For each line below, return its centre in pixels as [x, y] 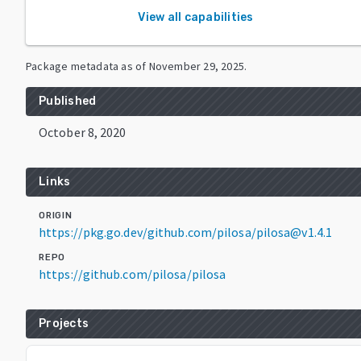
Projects [64, 323]
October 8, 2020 [83, 132]
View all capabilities [196, 17]
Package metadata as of [86, 66]
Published [68, 101]
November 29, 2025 [197, 66]
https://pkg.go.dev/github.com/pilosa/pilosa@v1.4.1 [185, 232]
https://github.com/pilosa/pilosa [133, 274]
